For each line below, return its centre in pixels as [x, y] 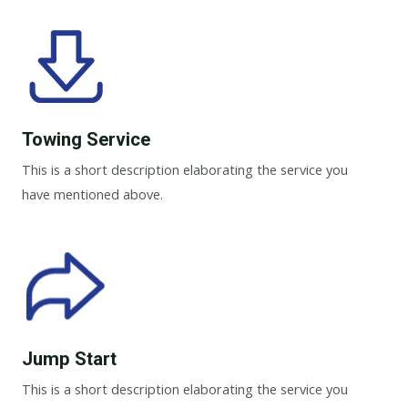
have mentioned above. [92, 194]
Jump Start [69, 359]
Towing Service [86, 139]
